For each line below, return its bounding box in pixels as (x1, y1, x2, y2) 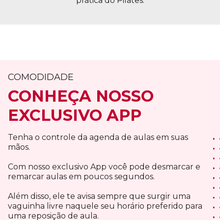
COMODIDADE (8, 72, 74, 83)
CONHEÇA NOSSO (8, 86, 154, 106)
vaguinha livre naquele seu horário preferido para (8, 201, 202, 211)
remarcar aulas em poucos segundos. (8, 172, 155, 182)
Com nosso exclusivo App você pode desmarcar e (8, 162, 200, 172)
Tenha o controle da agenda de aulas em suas (8, 133, 188, 142)
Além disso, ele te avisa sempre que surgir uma (8, 192, 191, 201)
